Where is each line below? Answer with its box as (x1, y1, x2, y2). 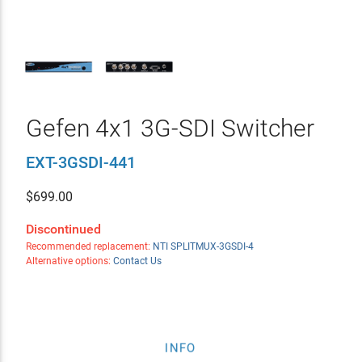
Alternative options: (25, 255, 113, 267)
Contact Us (112, 255, 162, 267)
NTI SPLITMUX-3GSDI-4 (152, 241, 254, 252)
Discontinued (25, 221, 101, 237)
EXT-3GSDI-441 (25, 153, 136, 172)
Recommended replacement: (25, 241, 153, 252)
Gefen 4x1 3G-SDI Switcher (25, 114, 314, 142)
